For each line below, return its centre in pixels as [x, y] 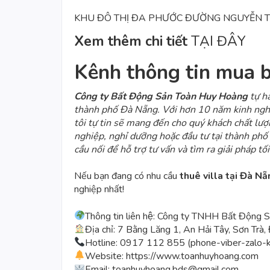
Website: [106, 256]
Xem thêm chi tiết [133, 41]
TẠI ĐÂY [218, 41]
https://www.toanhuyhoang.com [193, 256]
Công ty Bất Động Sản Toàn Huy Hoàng [161, 96]
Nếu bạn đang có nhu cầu [127, 176]
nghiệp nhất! [99, 190]
